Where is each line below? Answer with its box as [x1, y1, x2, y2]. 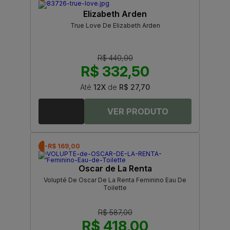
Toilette [103, 184, 127, 192]
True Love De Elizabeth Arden [70, 22, 160, 30]
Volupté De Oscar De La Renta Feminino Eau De [44, 176, 186, 184]
